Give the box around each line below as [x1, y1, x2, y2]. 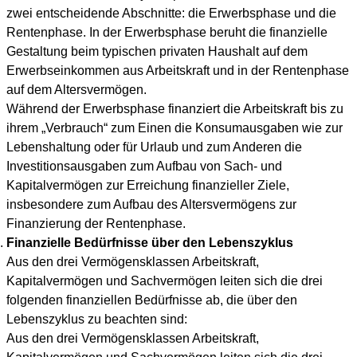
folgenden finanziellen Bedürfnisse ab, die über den [6, 293, 297, 307]
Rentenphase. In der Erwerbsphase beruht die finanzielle [6, 25, 328, 39]
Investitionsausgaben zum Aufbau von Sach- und [6, 159, 282, 173]
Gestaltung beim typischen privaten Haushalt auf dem [6, 45, 308, 58]
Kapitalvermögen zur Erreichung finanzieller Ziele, [6, 178, 289, 192]
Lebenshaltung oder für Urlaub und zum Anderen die [6, 140, 302, 154]
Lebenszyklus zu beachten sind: [6, 312, 187, 326]
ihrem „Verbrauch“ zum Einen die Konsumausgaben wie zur [6, 121, 343, 135]
